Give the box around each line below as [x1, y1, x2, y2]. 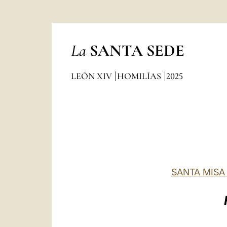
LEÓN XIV [70, 70, 114, 82]
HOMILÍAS [117, 70, 163, 82]
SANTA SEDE [89, 41, 184, 60]
